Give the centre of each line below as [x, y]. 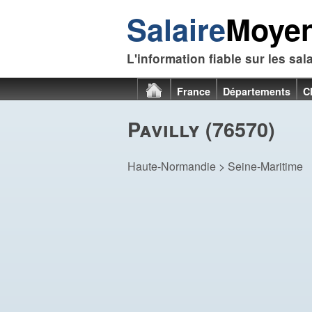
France [194, 91]
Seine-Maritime [265, 166]
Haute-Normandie [172, 166]
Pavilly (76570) [201, 129]
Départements [257, 91]
